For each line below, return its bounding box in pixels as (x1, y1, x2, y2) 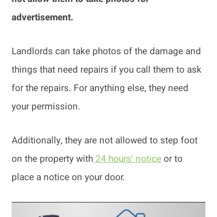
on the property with (12, 152, 93, 166)
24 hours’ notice (93, 152, 161, 166)
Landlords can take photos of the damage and (12, 44, 201, 58)
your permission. (12, 99, 80, 113)
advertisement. (12, 10, 76, 24)
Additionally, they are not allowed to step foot (12, 133, 198, 147)
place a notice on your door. (12, 170, 125, 184)
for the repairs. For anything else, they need (12, 81, 188, 95)
